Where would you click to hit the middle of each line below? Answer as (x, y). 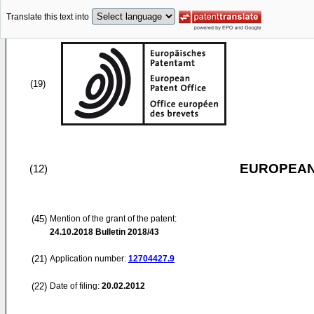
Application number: (89, 259)
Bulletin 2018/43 (126, 232)
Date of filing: (75, 286)
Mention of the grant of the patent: (113, 219)
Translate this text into (48, 17)
